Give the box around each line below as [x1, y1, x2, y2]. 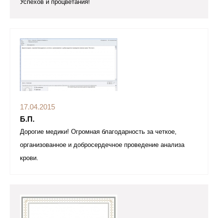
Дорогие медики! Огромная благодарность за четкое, [20, 128, 177, 135]
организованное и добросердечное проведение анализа [20, 142, 184, 148]
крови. [20, 155, 38, 162]
